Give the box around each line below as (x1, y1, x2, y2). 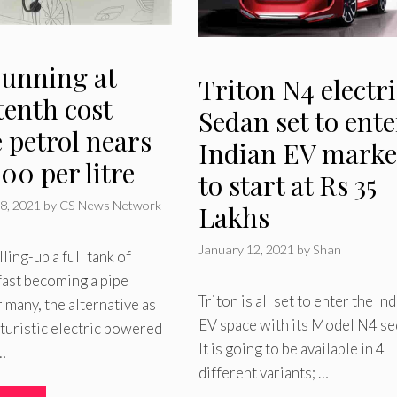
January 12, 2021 (198, 241, 294, 257)
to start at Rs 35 (198, 167, 377, 204)
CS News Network (59, 197, 162, 213)
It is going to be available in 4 (198, 339, 385, 358)
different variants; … (198, 362, 329, 382)
